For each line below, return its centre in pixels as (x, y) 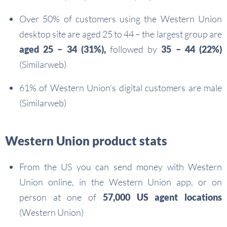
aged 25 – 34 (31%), (63, 49)
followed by (134, 49)
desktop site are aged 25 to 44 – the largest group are (121, 34)
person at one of (61, 197)
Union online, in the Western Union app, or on (121, 182)
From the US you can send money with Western (121, 167)
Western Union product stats (86, 141)
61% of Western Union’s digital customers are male (121, 88)
